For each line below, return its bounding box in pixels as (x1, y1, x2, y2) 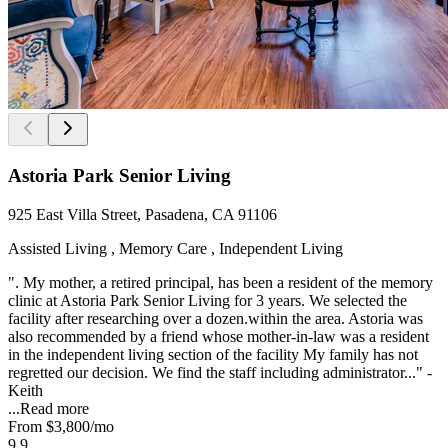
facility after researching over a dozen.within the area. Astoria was (8, 309, 423, 327)
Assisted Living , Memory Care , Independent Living (8, 239, 343, 257)
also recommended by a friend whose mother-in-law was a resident (8, 327, 429, 345)
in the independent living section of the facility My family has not (8, 345, 418, 363)
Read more (20, 399, 89, 417)
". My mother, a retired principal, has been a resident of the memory (8, 273, 433, 291)
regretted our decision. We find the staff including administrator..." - (8, 363, 432, 381)
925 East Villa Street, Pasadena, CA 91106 (8, 205, 277, 223)
